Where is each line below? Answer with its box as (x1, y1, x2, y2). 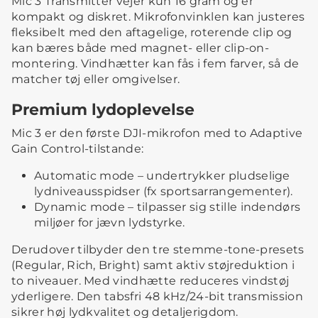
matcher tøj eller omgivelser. (11, 72, 180, 87)
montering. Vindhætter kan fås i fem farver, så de (11, 57, 300, 71)
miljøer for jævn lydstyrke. (34, 216, 185, 230)
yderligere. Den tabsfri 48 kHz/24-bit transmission (11, 290, 304, 304)
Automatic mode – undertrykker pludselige (34, 169, 290, 183)
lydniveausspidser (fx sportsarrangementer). (34, 185, 293, 199)
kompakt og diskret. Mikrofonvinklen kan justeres (11, 10, 305, 24)
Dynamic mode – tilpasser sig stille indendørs (34, 200, 301, 214)
